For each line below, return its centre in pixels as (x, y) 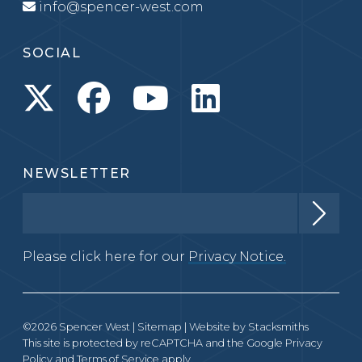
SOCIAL (52, 53)
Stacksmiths (278, 327)
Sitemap (160, 327)
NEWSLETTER (77, 174)
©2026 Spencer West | (80, 327)
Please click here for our (105, 257)
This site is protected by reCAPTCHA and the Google (154, 343)
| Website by (215, 327)
